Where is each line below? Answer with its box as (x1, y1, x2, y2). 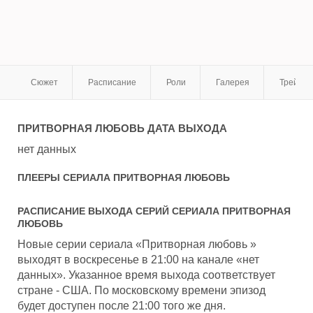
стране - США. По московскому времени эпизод (17, 284, 265, 296)
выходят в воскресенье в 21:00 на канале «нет (17, 254, 259, 265)
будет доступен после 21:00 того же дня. (17, 300, 226, 312)
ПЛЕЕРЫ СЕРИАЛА (17, 172, 113, 183)
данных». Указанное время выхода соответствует (17, 269, 275, 281)
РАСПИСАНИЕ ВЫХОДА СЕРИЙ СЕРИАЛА (17, 205, 222, 217)
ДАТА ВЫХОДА (144, 122, 227, 134)
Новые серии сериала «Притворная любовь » (17, 238, 256, 250)
